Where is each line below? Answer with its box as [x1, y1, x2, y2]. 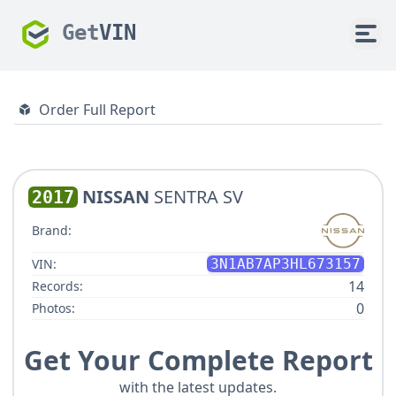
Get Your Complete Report [23, 342, 373, 379]
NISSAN [82, 185, 149, 209]
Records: [32, 278, 83, 295]
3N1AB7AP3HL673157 [210, 255, 361, 273]
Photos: [32, 300, 75, 317]
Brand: [32, 222, 72, 240]
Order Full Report [39, 100, 156, 119]
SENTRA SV [154, 185, 243, 209]
